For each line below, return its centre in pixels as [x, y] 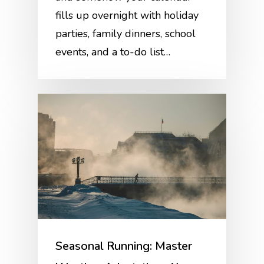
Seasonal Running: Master [124, 246]
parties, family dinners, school [126, 33]
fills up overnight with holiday [127, 15]
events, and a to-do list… [113, 52]
